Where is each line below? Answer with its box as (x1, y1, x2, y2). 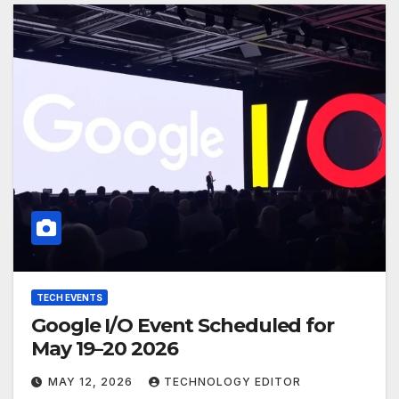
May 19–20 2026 (31, 337, 178, 362)
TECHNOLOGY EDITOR (164, 375, 301, 389)
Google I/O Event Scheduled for (31, 313, 334, 338)
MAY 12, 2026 (48, 375, 136, 389)
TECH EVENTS (37, 292, 102, 304)
